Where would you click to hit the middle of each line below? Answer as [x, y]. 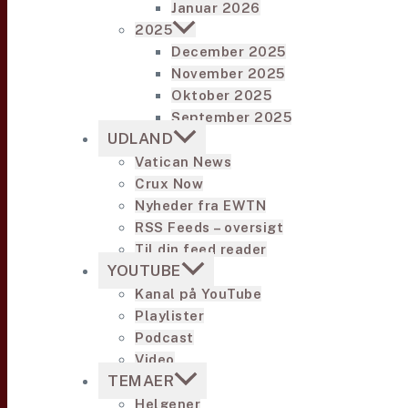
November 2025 [228, 73]
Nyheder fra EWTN [200, 205]
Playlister [169, 316]
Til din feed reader [201, 249]
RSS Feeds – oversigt [209, 227]
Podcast [164, 337]
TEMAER [141, 381]
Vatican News [183, 162]
